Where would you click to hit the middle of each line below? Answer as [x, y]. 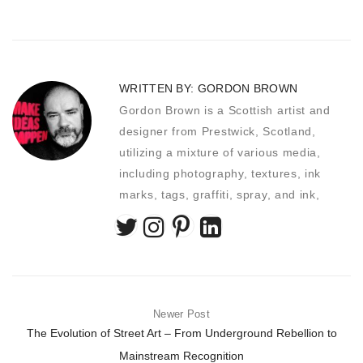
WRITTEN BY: [158, 89]
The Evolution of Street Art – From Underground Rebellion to [181, 333]
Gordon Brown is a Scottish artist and [225, 111]
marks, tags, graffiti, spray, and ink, [220, 195]
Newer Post [181, 314]
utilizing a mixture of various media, [220, 153]
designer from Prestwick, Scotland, [218, 132]
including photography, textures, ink [220, 174]
